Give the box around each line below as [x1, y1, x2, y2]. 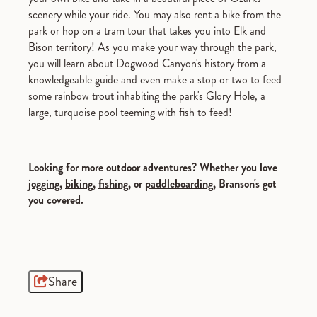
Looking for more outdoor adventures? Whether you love [28, 159, 277, 176]
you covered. [28, 192, 86, 209]
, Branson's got [213, 175, 277, 192]
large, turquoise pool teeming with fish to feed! [28, 104, 232, 121]
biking [65, 175, 93, 192]
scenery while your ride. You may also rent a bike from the [28, 6, 281, 23]
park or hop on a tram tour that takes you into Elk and [28, 23, 266, 40]
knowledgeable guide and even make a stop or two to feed [28, 71, 282, 88]
